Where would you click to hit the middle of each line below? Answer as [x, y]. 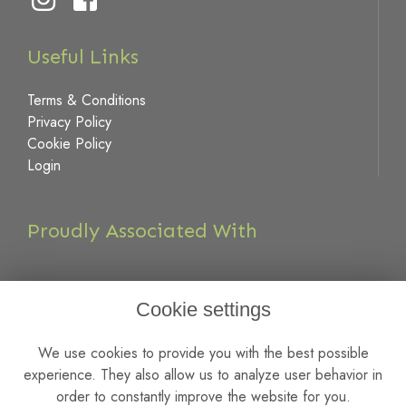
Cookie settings [203, 310]
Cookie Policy [69, 144]
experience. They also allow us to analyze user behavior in [203, 375]
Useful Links [83, 57]
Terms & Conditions [87, 101]
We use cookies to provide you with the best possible [203, 353]
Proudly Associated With [142, 230]
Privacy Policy [69, 122]
